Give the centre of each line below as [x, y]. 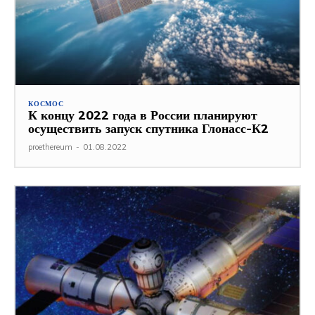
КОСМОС [46, 103]
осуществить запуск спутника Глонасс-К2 [148, 128]
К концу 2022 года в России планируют [143, 115]
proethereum [50, 147]
